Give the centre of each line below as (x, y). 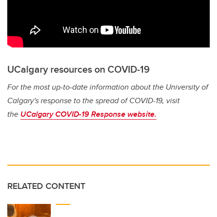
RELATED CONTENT (46, 186)
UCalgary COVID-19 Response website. (88, 114)
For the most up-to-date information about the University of (108, 87)
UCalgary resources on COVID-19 (78, 69)
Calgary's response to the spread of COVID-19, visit (93, 101)
